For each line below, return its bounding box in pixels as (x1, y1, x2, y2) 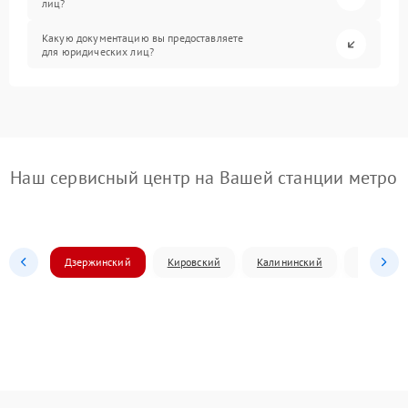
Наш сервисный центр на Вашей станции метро (10, 166, 398, 189)
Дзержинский (65, 255, 131, 269)
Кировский (167, 255, 221, 269)
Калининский (257, 255, 322, 269)
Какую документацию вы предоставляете (42, 30, 244, 45)
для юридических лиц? (42, 44, 155, 58)
